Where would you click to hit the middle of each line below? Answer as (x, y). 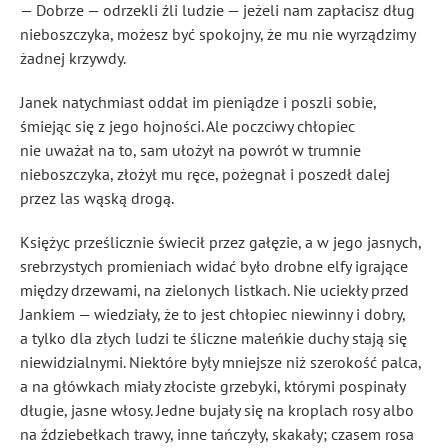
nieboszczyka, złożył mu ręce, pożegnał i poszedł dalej (205, 174)
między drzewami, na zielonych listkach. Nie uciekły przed (214, 290)
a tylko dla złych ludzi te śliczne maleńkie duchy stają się (213, 338)
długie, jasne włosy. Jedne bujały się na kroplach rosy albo (217, 410)
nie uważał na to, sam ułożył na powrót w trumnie (190, 150)
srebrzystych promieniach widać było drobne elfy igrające (214, 266)
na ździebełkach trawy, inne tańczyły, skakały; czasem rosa (217, 434)
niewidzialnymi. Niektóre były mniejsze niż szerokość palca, (220, 362)
